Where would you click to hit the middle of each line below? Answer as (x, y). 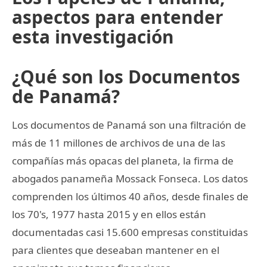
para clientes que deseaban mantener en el (116, 250)
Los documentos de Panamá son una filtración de (129, 125)
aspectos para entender (118, 17)
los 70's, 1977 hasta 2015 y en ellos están (109, 214)
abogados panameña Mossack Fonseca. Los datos (130, 178)
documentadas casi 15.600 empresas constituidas (130, 232)
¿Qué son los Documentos (126, 76)
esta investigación (93, 36)
